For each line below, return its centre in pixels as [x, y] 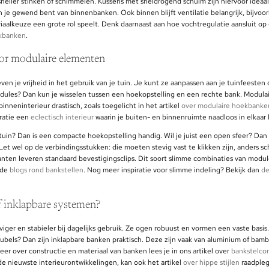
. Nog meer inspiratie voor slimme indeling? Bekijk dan [172, 170]
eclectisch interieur [62, 117]
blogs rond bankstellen [47, 170]
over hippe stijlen [211, 262]
